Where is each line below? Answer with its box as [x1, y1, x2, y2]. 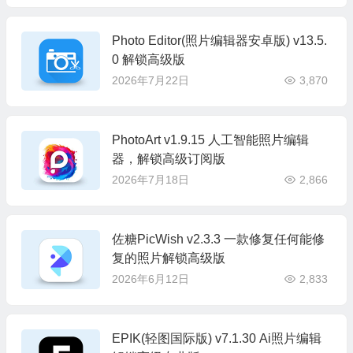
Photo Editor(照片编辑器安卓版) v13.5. [111, 34, 327, 47]
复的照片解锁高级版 [111, 251, 225, 265]
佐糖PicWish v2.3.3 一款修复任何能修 [111, 232, 325, 246]
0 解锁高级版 [111, 53, 185, 66]
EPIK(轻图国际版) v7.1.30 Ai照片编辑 [111, 332, 321, 345]
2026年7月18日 [111, 173, 189, 186]
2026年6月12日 [111, 273, 189, 285]
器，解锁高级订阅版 [111, 152, 225, 165]
